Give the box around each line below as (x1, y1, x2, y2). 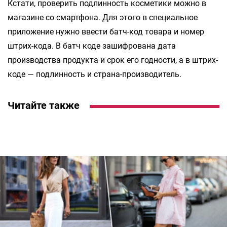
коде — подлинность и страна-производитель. (8, 69, 181, 80)
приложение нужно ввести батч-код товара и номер (8, 27, 204, 37)
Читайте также (8, 99, 80, 112)
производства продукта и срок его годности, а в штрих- (8, 55, 218, 65)
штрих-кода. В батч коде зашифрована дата (8, 41, 176, 51)
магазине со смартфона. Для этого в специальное (8, 13, 198, 23)
